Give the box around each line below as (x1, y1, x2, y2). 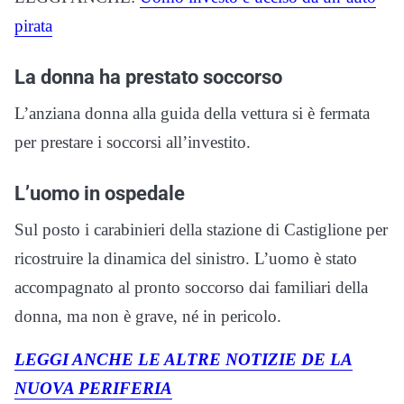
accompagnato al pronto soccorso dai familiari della (14, 277, 368, 297)
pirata (14, 15, 52, 35)
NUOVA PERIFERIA (14, 378, 172, 398)
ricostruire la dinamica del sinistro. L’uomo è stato (14, 248, 357, 268)
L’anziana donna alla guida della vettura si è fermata (14, 103, 370, 123)
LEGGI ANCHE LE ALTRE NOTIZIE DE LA (14, 349, 353, 369)
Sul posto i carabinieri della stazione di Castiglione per (14, 219, 388, 239)
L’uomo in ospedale (14, 180, 185, 205)
